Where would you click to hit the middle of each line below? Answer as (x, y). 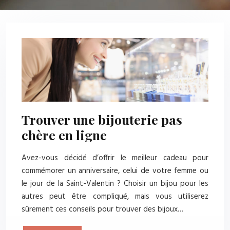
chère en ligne (64, 135)
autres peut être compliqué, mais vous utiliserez (115, 196)
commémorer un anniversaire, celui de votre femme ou (115, 171)
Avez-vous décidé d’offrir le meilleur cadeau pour (115, 158)
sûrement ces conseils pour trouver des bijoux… (102, 209)
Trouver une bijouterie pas (102, 120)
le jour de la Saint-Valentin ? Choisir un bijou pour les (115, 184)
